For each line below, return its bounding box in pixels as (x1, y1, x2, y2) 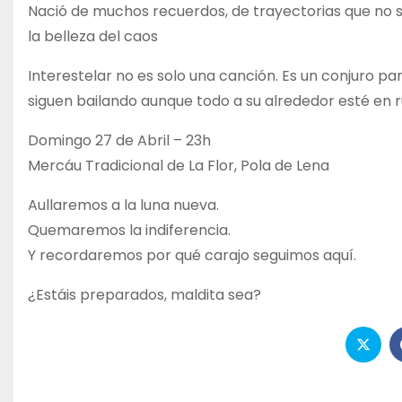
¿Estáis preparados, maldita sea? (28, 284, 261, 305)
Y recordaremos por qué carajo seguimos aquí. (28, 244, 356, 266)
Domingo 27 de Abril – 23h (28, 129, 211, 151)
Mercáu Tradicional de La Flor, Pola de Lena (28, 154, 329, 176)
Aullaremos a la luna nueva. (28, 194, 219, 215)
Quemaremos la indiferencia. (28, 219, 231, 240)
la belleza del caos (28, 25, 158, 47)
